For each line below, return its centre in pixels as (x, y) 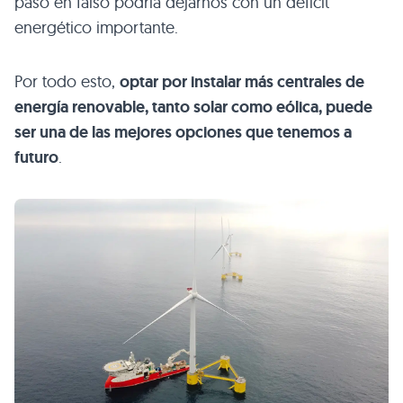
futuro (36, 157)
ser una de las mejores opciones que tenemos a (183, 132)
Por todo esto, (67, 81)
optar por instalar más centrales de (242, 81)
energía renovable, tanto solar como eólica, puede (193, 107)
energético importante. (96, 27)
